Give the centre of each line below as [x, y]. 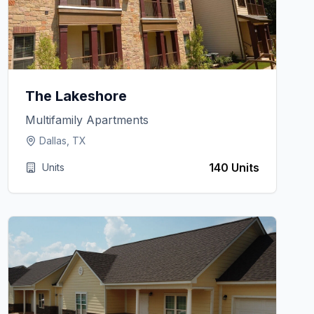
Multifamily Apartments [87, 120]
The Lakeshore [76, 96]
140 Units [234, 168]
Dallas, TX [62, 141]
